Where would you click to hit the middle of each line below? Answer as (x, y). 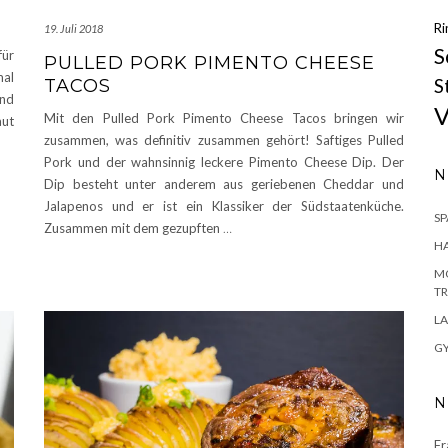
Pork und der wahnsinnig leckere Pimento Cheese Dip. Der (224, 161)
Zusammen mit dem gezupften (133, 227)
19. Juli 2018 (73, 28)
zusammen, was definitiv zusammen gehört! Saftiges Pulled (224, 139)
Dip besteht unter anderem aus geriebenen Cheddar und (224, 183)
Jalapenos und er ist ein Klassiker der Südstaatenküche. (224, 205)
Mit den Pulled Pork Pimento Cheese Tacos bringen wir (224, 117)
